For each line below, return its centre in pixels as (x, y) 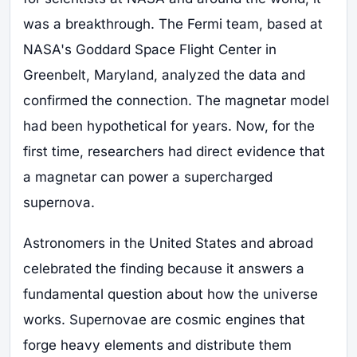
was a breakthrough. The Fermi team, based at (173, 24)
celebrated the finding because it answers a (164, 268)
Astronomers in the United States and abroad (168, 243)
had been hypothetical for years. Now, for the (169, 126)
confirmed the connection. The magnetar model (176, 101)
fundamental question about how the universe (171, 294)
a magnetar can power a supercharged (148, 177)
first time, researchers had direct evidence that (174, 152)
